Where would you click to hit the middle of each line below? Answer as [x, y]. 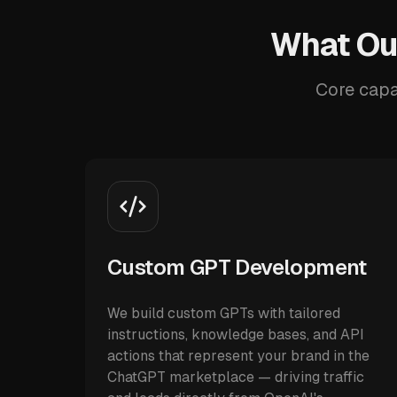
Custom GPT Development [237, 267]
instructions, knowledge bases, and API [236, 335]
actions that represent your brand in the [238, 356]
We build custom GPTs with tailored [224, 313]
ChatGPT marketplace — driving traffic [236, 377]
